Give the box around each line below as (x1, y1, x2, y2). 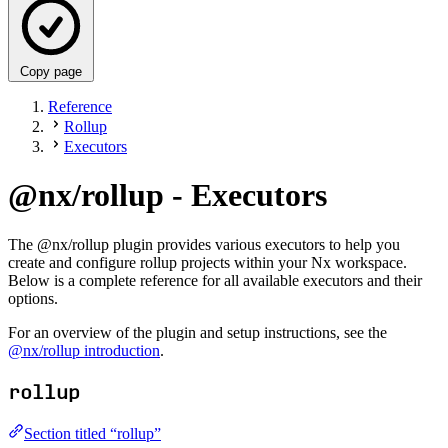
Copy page (20, 63, 82, 79)
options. (8, 289, 58, 307)
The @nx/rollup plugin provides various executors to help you (8, 235, 400, 253)
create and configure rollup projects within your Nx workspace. (8, 253, 407, 271)
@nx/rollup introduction (8, 341, 160, 359)
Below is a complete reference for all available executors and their (8, 271, 422, 289)
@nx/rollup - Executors (8, 177, 327, 214)
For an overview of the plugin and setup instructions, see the (8, 323, 387, 341)
